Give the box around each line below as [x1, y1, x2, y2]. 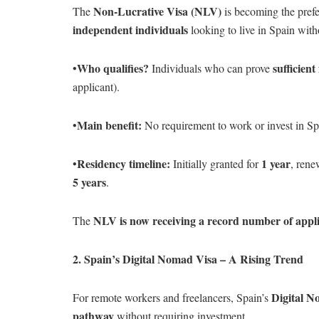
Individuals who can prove [149, 60, 273, 75]
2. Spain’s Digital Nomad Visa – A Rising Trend [73, 250, 303, 267]
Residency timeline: [77, 155, 170, 172]
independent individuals [73, 21, 188, 38]
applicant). [73, 78, 120, 94]
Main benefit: [77, 116, 142, 133]
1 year [261, 155, 291, 172]
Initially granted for [170, 155, 261, 171]
